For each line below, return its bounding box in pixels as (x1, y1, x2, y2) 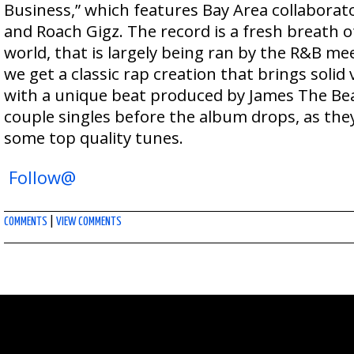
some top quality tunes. (4, 126, 183, 149)
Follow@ (9, 166, 76, 189)
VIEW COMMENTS (56, 216, 122, 228)
